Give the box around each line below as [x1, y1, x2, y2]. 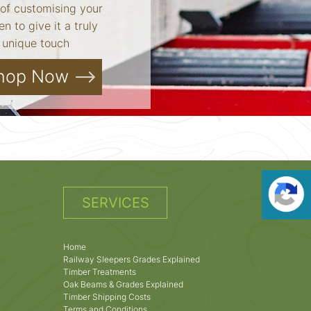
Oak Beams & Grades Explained [63, 278, 183, 289]
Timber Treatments [63, 266, 136, 277]
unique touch [2, 35, 70, 50]
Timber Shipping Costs [63, 291, 151, 302]
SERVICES [81, 194, 149, 211]
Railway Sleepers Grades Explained [63, 253, 200, 264]
